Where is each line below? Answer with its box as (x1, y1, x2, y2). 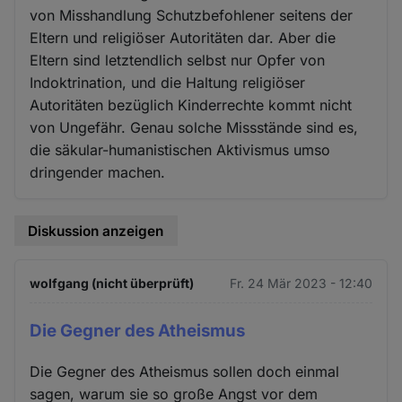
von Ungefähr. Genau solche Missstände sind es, (30, 118, 359, 136)
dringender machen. (30, 162, 166, 181)
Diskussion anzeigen (28, 222, 164, 240)
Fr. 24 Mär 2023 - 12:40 (229, 275, 372, 292)
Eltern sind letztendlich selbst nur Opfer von (30, 50, 326, 69)
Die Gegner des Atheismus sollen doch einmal (30, 362, 340, 380)
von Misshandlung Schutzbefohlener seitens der (30, 5, 354, 24)
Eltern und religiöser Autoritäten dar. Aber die (30, 28, 336, 47)
